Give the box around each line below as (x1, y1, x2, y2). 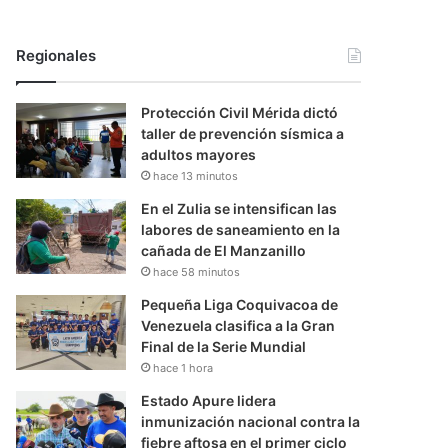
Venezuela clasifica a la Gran (141, 317, 336, 335)
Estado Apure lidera (141, 392, 277, 410)
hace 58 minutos (153, 265, 241, 280)
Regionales (16, 46, 97, 66)
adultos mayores (141, 146, 257, 164)
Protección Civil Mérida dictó (141, 104, 339, 122)
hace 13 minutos (153, 169, 239, 184)
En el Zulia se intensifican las (141, 200, 338, 218)
